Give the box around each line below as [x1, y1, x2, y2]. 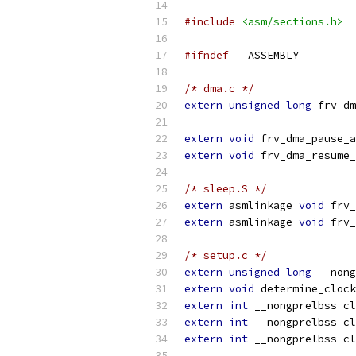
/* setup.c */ [184, 249, 267, 262]
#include [184, 15, 235, 29]
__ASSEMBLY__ [229, 48, 311, 62]
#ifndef [184, 48, 229, 62]
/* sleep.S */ [184, 182, 267, 195]
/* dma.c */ [184, 82, 254, 95]
